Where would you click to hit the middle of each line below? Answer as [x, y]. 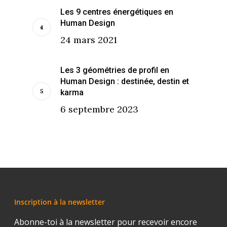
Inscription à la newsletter [60, 202]
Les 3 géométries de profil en [115, 70]
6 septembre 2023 [99, 109]
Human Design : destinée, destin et [125, 81]
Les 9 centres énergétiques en [117, 12]
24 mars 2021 [89, 40]
